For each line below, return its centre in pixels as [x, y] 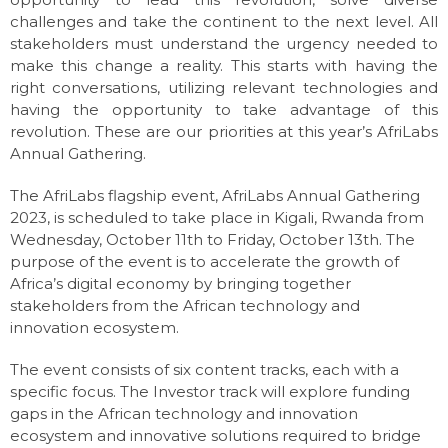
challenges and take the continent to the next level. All [224, 21]
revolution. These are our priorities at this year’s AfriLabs [224, 131]
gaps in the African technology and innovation [184, 413]
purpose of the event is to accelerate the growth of [204, 261]
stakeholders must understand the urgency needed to [224, 43]
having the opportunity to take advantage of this [224, 109]
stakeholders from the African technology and [185, 305]
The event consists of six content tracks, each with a [204, 369]
